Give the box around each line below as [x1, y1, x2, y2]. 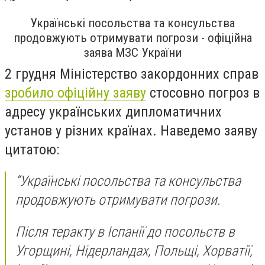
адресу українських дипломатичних [5, 103, 222, 120]
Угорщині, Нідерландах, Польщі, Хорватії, [15, 242, 253, 259]
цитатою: [5, 141, 59, 158]
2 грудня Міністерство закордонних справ [5, 65, 258, 82]
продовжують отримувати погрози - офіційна [13, 30, 252, 45]
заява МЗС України [83, 45, 182, 60]
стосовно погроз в [146, 84, 260, 101]
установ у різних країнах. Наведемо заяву [5, 122, 257, 139]
